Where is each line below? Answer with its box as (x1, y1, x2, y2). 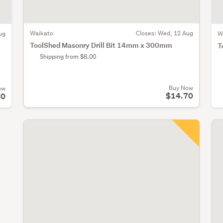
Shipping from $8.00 (40, 52, 96, 61)
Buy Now (168, 83, 193, 92)
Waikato (30, 29, 53, 38)
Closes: (135, 29, 158, 38)
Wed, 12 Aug (157, 29, 193, 38)
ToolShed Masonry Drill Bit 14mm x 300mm (30, 40, 172, 50)
